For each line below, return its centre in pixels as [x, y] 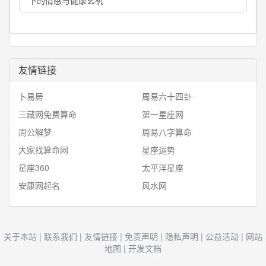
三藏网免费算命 [47, 114]
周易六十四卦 [167, 96]
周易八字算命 [167, 132]
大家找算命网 [43, 150]
